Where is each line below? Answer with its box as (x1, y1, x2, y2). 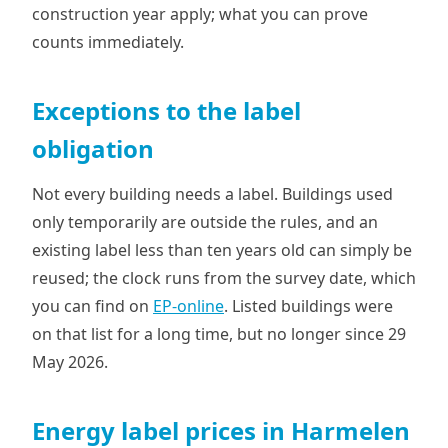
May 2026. (32, 351, 108, 373)
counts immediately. (32, 31, 184, 53)
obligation (32, 132, 154, 165)
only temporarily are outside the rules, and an (32, 211, 378, 233)
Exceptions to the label (32, 94, 301, 127)
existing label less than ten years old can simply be (32, 239, 412, 261)
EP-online (153, 295, 224, 317)
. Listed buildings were (224, 295, 393, 317)
